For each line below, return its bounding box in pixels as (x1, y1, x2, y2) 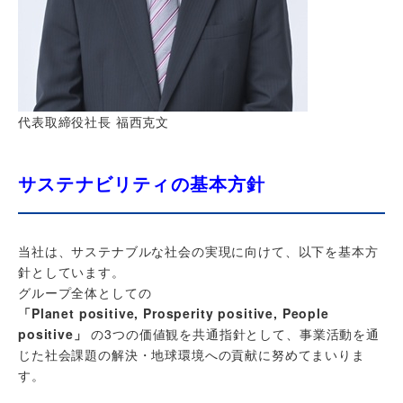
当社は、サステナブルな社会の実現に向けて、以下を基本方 (18, 242, 379, 260)
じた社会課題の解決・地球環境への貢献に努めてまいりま (18, 345, 365, 363)
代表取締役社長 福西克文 (18, 112, 170, 130)
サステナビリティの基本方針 (18, 170, 266, 196)
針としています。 (18, 263, 125, 281)
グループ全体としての (18, 283, 152, 301)
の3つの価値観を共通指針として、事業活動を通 (86, 325, 380, 343)
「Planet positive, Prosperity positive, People (18, 304, 329, 322)
